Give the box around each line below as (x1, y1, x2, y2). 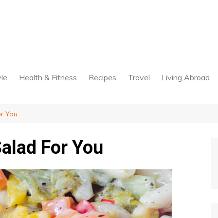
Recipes (89, 73, 116, 82)
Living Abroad (162, 73, 210, 82)
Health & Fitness (19, 73, 77, 82)
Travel (128, 73, 150, 82)
